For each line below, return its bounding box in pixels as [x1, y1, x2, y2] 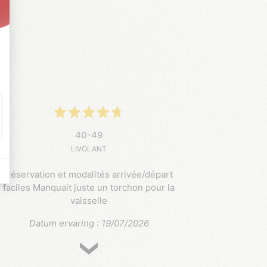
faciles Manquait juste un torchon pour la [3, 182, 175, 194]
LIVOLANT [71, 144, 107, 154]
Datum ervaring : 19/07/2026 [29, 218, 149, 229]
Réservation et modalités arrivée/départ [5, 169, 173, 181]
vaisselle [70, 195, 108, 207]
